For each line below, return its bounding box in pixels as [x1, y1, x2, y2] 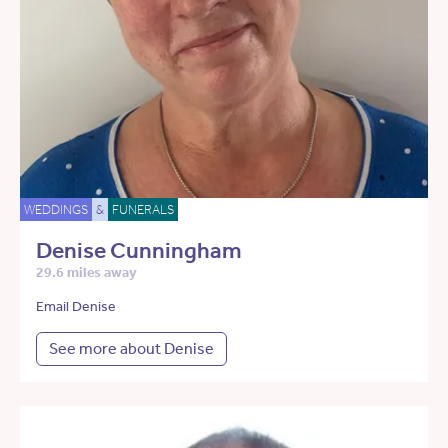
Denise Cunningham [36, 237, 242, 265]
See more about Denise [49, 339, 214, 359]
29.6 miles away [36, 264, 137, 282]
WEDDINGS [24, 202, 88, 218]
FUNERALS [112, 202, 174, 218]
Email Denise [36, 298, 116, 316]
